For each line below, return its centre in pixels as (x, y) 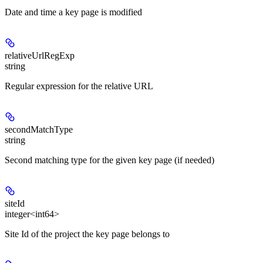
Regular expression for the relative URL (79, 86)
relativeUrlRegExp (40, 56)
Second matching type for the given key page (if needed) (109, 160)
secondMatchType (39, 130)
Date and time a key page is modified (73, 12)
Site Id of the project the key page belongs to (87, 234)
